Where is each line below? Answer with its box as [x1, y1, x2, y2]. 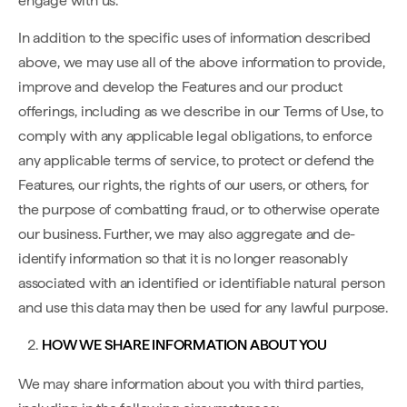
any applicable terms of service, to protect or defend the [18, 152, 375, 169]
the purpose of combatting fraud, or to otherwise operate [18, 201, 380, 218]
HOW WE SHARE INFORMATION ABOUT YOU [42, 336, 327, 353]
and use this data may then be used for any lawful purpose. [18, 299, 388, 316]
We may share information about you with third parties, [18, 375, 363, 392]
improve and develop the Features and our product [18, 78, 343, 95]
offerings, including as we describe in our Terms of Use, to [18, 103, 383, 120]
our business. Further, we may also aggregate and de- [18, 225, 356, 243]
